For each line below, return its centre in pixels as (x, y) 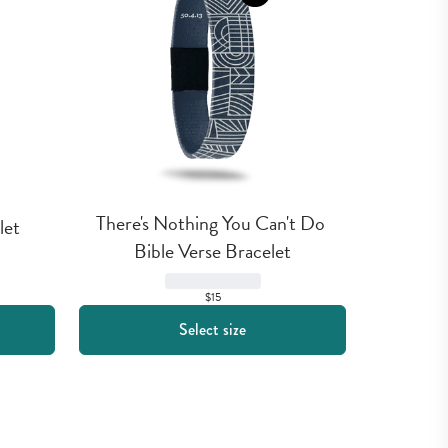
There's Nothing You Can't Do (210, 223)
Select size (212, 329)
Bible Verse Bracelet (212, 251)
